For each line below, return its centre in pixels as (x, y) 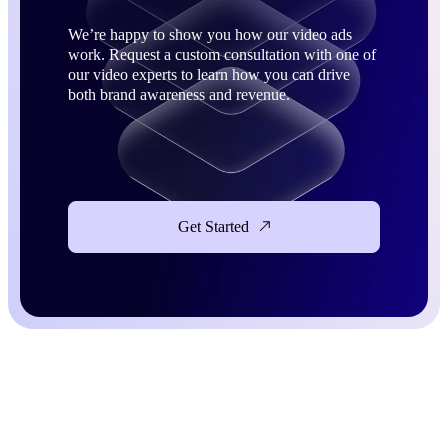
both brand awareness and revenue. (179, 94)
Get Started (213, 226)
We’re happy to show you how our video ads (210, 34)
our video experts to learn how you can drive (209, 74)
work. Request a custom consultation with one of (222, 54)
